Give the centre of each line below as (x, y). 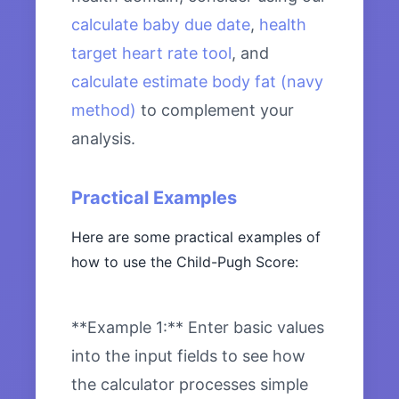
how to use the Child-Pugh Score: (185, 262)
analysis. (103, 139)
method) (104, 110)
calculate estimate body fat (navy (197, 82)
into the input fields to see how (188, 356)
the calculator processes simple (190, 385)
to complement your (215, 110)
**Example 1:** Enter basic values (198, 328)
